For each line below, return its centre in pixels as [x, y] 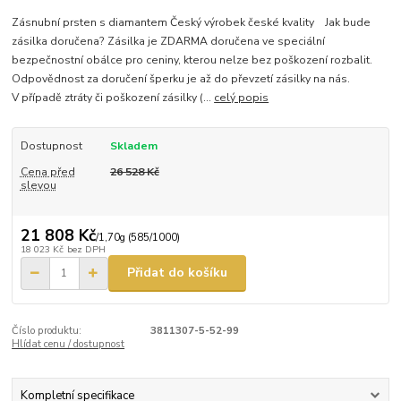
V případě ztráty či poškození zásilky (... [113, 98]
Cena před [47, 171]
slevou [38, 185]
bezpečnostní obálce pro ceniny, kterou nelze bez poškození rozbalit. [192, 60]
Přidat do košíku [177, 273]
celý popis [242, 98]
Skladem [133, 146]
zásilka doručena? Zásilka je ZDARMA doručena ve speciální [169, 42]
